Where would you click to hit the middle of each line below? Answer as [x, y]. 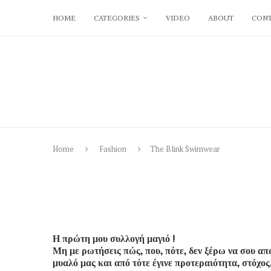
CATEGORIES [117, 18]
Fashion [113, 149]
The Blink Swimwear [185, 149]
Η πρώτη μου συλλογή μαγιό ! [114, 239]
